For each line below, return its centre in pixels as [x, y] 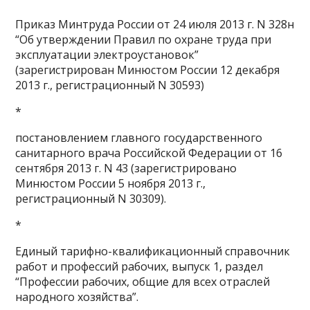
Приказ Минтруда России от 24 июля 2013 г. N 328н [155, 24]
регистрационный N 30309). [91, 199]
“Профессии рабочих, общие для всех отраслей [143, 282]
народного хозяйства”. [77, 297]
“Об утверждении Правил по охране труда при [144, 39]
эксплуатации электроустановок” [107, 55]
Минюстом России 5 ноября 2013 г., [111, 183]
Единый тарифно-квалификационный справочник [153, 251]
